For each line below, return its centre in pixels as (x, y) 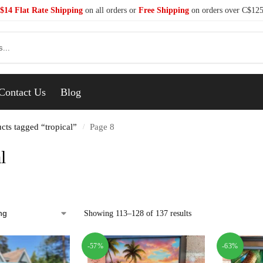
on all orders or (110, 10)
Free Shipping (163, 10)
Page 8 (102, 127)
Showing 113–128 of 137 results (137, 213)
